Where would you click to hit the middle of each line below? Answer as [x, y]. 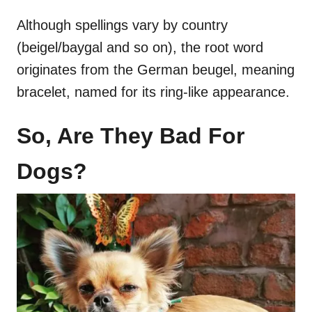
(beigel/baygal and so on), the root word [140, 47]
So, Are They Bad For [131, 135]
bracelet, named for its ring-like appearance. [153, 92]
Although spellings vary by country [122, 25]
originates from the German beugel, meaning [156, 69]
